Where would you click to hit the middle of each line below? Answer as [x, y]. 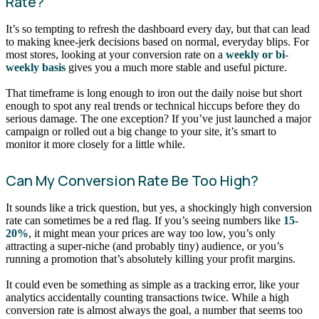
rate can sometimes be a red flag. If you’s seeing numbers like [145, 220]
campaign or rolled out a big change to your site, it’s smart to [141, 131]
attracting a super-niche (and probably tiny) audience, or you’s [145, 246]
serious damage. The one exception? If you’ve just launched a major [158, 118]
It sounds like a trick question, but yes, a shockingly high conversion [159, 207]
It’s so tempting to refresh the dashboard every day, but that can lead [158, 29]
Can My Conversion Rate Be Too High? [132, 180]
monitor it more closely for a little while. [95, 144]
